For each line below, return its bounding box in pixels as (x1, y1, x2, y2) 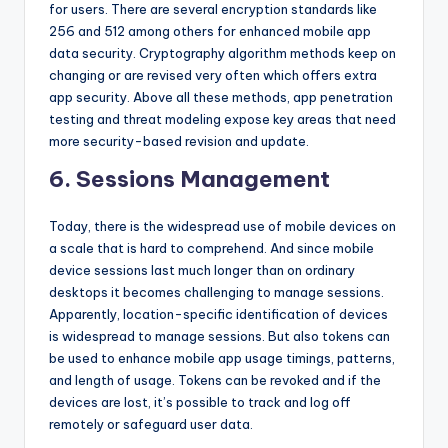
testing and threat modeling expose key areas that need (49, 111, 396, 128)
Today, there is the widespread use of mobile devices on (49, 218, 396, 235)
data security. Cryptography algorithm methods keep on (49, 45, 396, 62)
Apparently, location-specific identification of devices (49, 306, 388, 323)
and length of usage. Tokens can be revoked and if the (49, 372, 381, 389)
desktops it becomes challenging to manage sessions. (49, 284, 384, 301)
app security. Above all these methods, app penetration (49, 89, 393, 106)
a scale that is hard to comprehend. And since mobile (49, 240, 374, 257)
